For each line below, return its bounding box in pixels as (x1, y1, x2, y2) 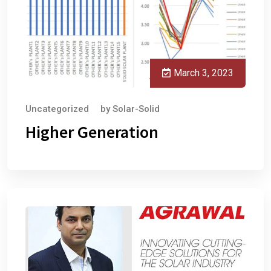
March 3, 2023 (174, 67, 233, 79)
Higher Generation (25, 120, 158, 143)
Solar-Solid (113, 103, 160, 114)
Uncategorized (25, 103, 89, 114)
